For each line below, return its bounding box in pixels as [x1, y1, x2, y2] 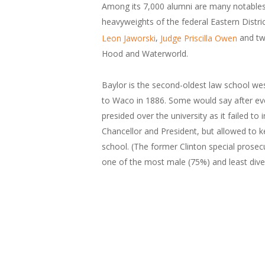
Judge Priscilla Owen [160, 33, 237, 44]
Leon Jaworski [102, 33, 156, 44]
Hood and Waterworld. [102, 48, 188, 60]
